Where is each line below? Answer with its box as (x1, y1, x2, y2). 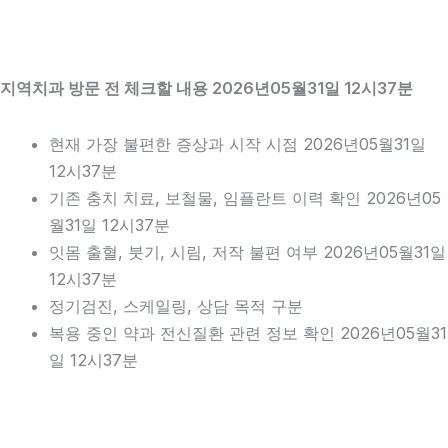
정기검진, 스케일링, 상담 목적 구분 (49, 295, 304, 316)
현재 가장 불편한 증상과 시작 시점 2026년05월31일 (49, 133, 427, 154)
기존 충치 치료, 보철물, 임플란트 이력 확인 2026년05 (49, 187, 442, 208)
